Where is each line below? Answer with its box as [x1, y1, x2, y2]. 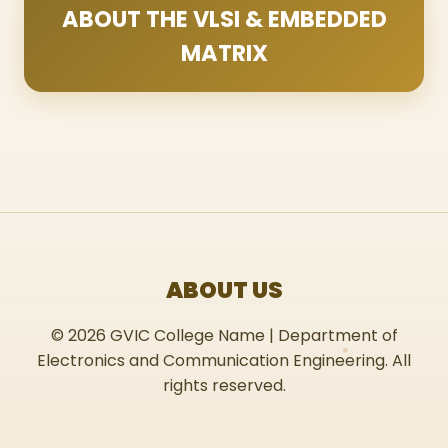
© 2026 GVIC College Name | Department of [50, 324, 398, 347]
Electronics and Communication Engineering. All [37, 349, 411, 372]
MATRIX [180, 37, 268, 69]
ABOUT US [165, 274, 283, 306]
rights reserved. [162, 374, 286, 397]
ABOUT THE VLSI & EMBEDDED [61, 3, 387, 35]
